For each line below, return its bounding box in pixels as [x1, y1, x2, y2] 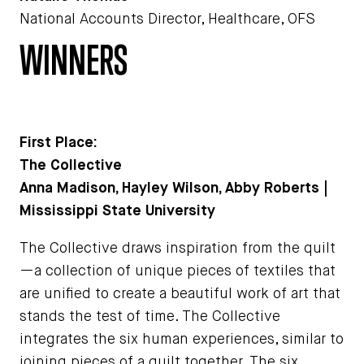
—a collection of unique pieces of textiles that [19, 264, 336, 279]
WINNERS [19, 37, 128, 83]
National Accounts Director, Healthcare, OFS [19, 12, 315, 27]
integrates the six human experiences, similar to [19, 332, 344, 347]
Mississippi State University [19, 204, 215, 219]
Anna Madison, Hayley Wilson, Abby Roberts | [19, 181, 327, 196]
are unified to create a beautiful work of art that [19, 287, 340, 301]
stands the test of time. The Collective [19, 310, 280, 324]
